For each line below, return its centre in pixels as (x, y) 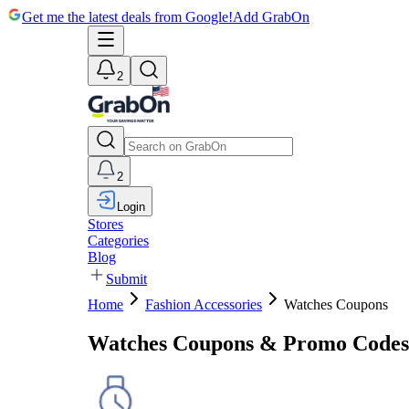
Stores (105, 224)
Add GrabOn (271, 17)
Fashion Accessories (204, 304)
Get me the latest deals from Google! (127, 17)
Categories (118, 241)
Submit (126, 279)
